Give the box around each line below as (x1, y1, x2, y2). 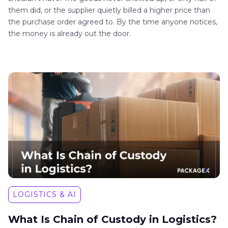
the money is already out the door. (8, 28, 131, 38)
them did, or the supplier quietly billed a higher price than (8, 5, 210, 15)
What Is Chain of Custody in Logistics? (8, 213, 217, 225)
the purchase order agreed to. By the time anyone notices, (8, 17, 217, 26)
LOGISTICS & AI (13, 189, 76, 199)
